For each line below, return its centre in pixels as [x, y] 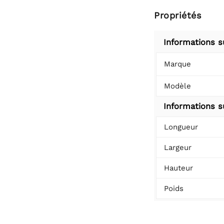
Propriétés [177, 15]
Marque [177, 64]
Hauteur [178, 168]
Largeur [178, 147]
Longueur [181, 127]
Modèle [177, 86]
